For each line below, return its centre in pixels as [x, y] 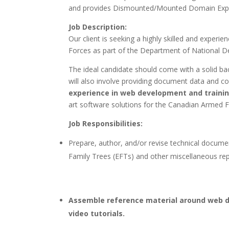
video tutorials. [97, 214]
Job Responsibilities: [106, 124]
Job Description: [98, 27]
